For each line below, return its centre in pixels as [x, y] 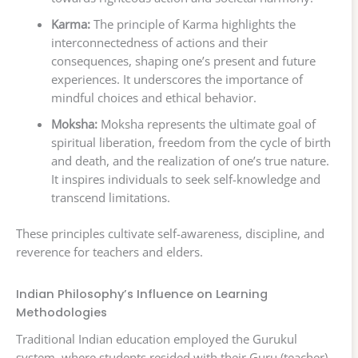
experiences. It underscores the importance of [177, 80]
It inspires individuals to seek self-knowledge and [185, 179]
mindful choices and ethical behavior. [153, 98]
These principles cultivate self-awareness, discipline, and [170, 234]
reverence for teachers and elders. [109, 252]
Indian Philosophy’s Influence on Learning [142, 294]
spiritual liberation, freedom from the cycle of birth [191, 143]
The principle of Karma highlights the [193, 24]
